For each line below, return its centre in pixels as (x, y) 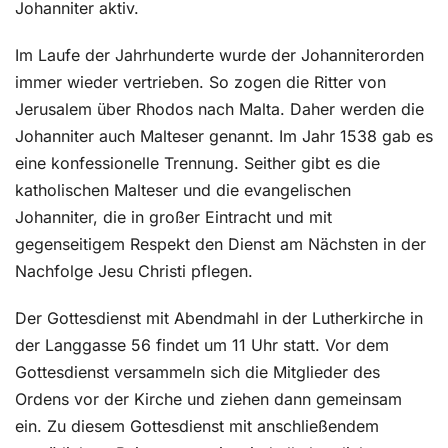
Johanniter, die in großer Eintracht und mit (173, 217)
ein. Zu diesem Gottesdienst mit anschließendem (197, 426)
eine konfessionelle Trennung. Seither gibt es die (197, 163)
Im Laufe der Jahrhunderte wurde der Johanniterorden (219, 55)
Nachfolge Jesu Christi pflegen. (136, 271)
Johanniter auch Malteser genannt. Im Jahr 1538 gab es (224, 136)
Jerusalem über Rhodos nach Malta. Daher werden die (219, 109)
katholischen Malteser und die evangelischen (183, 190)
